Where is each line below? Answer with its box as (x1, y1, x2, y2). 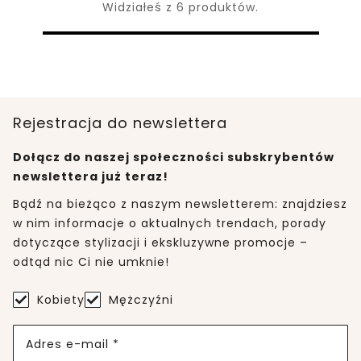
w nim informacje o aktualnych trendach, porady (13, 215, 326, 232)
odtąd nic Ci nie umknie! (13, 254, 169, 271)
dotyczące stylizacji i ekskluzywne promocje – (13, 234, 308, 251)
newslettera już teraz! (13, 168, 168, 185)
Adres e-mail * (26, 335, 119, 352)
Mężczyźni (109, 292, 173, 309)
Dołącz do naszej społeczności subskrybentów (13, 149, 334, 166)
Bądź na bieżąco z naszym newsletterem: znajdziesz (13, 196, 347, 213)
